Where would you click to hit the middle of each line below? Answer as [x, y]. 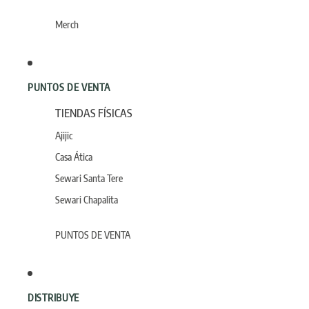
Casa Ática [74, 157]
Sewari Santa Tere [89, 178]
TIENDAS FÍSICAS [94, 113]
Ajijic [64, 136]
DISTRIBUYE [53, 297]
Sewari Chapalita [87, 200]
